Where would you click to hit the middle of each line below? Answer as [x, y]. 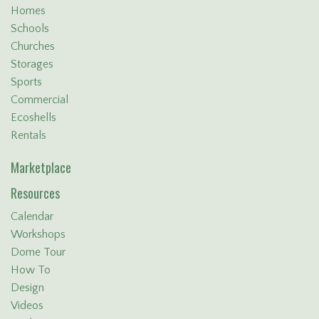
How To [31, 270]
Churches [33, 46]
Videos [27, 305]
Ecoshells [33, 117]
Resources [35, 193]
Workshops [38, 234]
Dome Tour [38, 252]
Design [27, 287]
